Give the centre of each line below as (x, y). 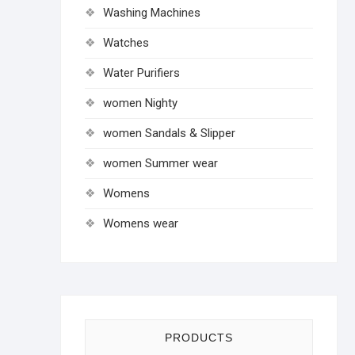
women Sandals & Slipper (169, 133)
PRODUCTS (199, 338)
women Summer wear (160, 163)
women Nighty (140, 103)
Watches (126, 43)
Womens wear (141, 223)
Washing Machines (152, 13)
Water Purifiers (141, 73)
